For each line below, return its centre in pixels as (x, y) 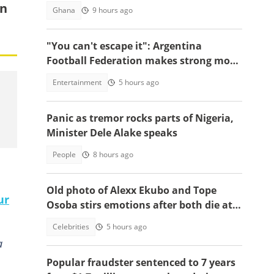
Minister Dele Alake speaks (112, 133)
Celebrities (71, 227)
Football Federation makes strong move (144, 61)
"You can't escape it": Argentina (124, 46)
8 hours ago (113, 154)
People (64, 154)
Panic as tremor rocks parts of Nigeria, (140, 118)
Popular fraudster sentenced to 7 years (141, 262)
